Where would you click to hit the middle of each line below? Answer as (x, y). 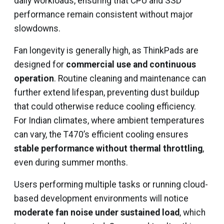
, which (192, 212)
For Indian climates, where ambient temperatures (109, 120)
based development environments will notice (101, 198)
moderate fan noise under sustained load (97, 212)
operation (34, 78)
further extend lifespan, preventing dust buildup (107, 92)
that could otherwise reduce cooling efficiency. (105, 106)
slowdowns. (37, 28)
